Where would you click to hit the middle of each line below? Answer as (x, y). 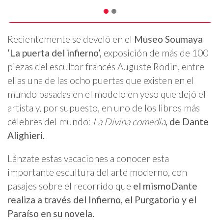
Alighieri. (26, 135)
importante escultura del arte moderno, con (97, 172)
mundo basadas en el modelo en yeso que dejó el (107, 94)
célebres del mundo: (49, 121)
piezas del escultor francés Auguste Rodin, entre (106, 66)
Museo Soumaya (168, 39)
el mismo (151, 186)
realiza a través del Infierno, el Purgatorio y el (102, 200)
